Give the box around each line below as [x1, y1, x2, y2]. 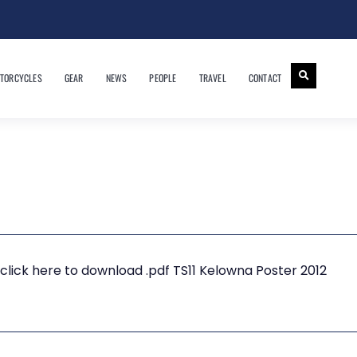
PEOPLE [149, 71, 177, 85]
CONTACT [248, 71, 282, 85]
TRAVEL [198, 71, 226, 85]
